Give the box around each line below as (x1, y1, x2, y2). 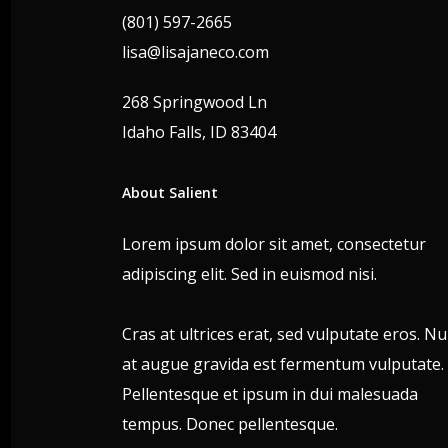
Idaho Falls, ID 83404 (122, 121, 276, 144)
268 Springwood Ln (122, 91, 267, 114)
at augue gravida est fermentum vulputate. (122, 353, 444, 376)
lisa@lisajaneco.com (122, 41, 269, 64)
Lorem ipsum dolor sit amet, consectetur (122, 233, 426, 256)
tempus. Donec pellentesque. (122, 413, 338, 436)
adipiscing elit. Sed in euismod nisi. (122, 263, 377, 286)
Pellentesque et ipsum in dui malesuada (122, 383, 418, 406)
